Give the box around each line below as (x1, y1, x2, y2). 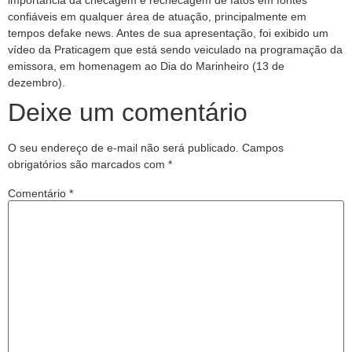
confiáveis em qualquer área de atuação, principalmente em (8, 10, 306, 23)
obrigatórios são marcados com (8, 158, 168, 170)
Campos (242, 141, 284, 154)
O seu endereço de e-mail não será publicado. (8, 141, 239, 154)
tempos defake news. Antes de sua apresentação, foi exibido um (8, 27, 328, 39)
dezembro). (8, 76, 65, 89)
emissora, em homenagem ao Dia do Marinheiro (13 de (8, 60, 284, 72)
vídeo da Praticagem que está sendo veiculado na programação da (8, 43, 343, 56)
